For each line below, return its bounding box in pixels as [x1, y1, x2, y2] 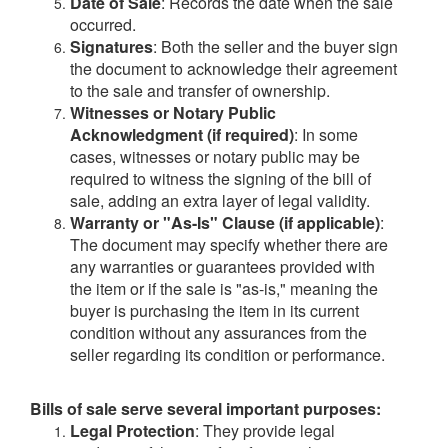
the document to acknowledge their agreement [70, 57, 397, 81]
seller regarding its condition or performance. [70, 343, 385, 367]
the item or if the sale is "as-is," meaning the [70, 277, 378, 301]
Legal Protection [70, 419, 195, 443]
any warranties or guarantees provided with [70, 255, 375, 279]
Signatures [70, 35, 153, 59]
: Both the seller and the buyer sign [153, 35, 398, 59]
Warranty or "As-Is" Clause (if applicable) [70, 211, 380, 235]
